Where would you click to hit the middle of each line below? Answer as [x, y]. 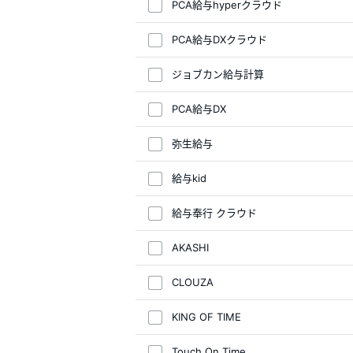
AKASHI [190, 247]
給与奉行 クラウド [214, 213]
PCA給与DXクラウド [219, 39]
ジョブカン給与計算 [218, 74]
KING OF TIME [206, 317]
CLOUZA [193, 282]
